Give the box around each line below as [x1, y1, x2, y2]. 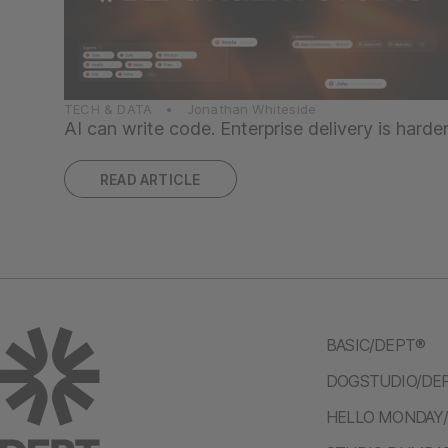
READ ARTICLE [100, 170, 201, 188]
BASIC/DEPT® [325, 334, 426, 355]
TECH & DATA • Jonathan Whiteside [64, 100, 317, 117]
